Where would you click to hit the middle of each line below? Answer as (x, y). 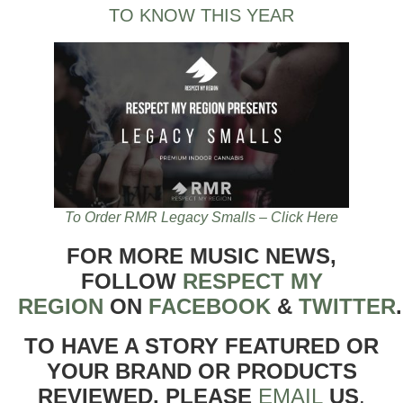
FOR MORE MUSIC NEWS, (201, 255)
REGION (61, 306)
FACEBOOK (210, 306)
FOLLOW (131, 281)
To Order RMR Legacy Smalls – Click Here (201, 217)
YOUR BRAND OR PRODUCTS (201, 371)
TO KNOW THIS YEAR (201, 15)
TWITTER (347, 306)
